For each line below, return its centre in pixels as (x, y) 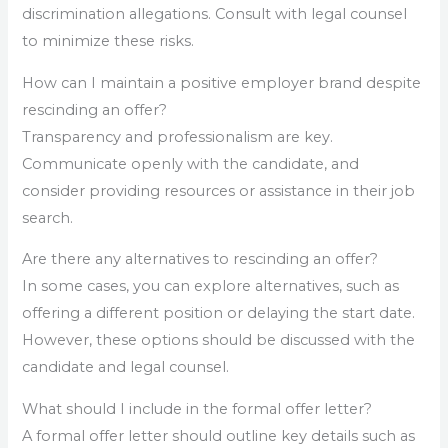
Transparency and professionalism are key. (178, 136)
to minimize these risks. (108, 41)
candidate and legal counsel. (126, 367)
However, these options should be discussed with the (219, 340)
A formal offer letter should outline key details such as (219, 435)
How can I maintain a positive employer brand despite (222, 82)
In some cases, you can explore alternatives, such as (211, 286)
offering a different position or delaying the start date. (219, 313)
